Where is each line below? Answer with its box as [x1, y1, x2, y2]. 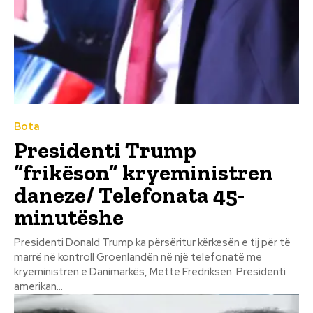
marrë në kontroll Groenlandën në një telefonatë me [14, 249, 262, 264]
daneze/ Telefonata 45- [14, 181, 245, 208]
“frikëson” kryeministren [14, 159, 273, 186]
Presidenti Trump [14, 136, 196, 163]
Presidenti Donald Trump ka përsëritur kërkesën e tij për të [14, 235, 291, 249]
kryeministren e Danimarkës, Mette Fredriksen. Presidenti [14, 264, 236, 279]
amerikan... [14, 279, 63, 293]
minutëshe [14, 203, 124, 231]
